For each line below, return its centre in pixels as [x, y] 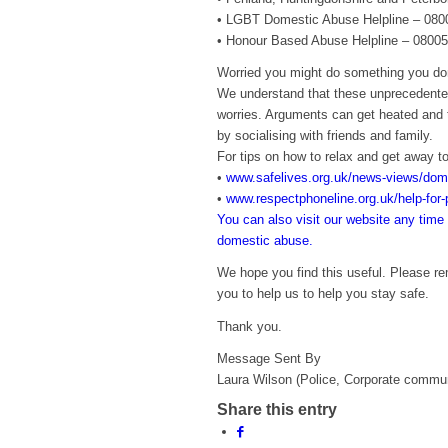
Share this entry [277, 409]
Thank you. [249, 326]
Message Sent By [269, 358]
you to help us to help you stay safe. [323, 294]
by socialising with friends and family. [325, 136]
